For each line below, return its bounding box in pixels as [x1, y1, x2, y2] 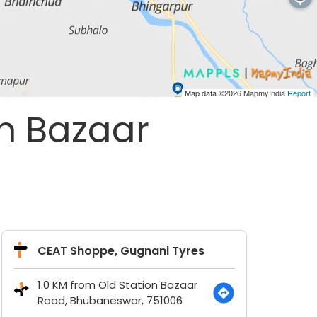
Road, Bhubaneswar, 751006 [37, 293, 183, 308]
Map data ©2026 [185, 87, 243, 98]
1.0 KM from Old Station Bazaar [37, 277, 197, 292]
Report [287, 87, 311, 98]
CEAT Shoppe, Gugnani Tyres [37, 243, 204, 259]
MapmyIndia [243, 87, 287, 98]
